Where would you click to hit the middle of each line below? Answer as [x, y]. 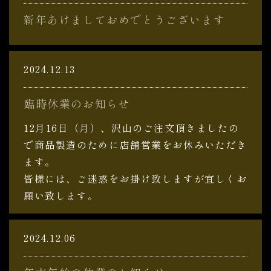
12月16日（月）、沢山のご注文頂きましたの [132, 128]
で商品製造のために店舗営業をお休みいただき [135, 145]
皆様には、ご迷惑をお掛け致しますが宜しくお [135, 178]
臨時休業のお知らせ [77, 103]
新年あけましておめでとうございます [125, 19]
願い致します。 [61, 195]
